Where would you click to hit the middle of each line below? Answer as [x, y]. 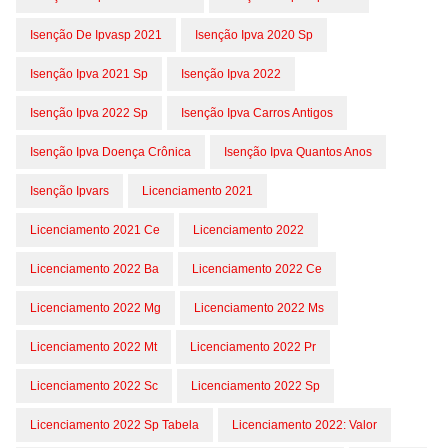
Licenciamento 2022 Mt [93, 347]
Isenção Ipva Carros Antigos [257, 113]
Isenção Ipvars [69, 191]
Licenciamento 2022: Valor [304, 425]
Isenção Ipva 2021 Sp [89, 74]
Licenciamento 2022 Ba [94, 269]
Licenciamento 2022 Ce [257, 269]
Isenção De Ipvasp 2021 [96, 35]
